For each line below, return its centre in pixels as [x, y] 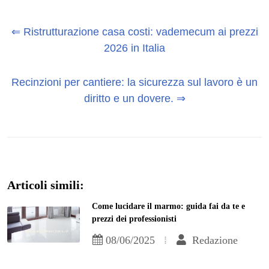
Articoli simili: [46, 185]
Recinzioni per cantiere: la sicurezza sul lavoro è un [134, 83]
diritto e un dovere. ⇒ [134, 99]
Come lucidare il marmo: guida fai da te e [169, 207]
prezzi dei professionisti [134, 219]
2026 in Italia [134, 48]
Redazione [214, 240]
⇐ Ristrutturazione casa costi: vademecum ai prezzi [134, 32]
